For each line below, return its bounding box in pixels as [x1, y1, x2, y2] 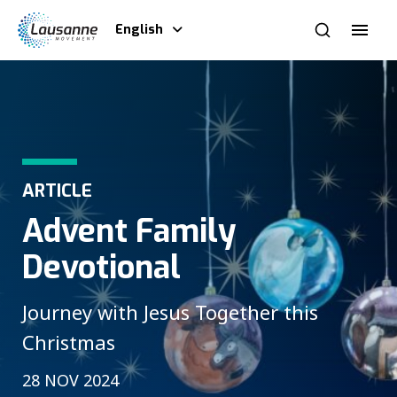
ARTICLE [22, 179, 92, 204]
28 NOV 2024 [22, 369, 119, 391]
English [115, 21, 163, 38]
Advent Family [22, 209, 236, 253]
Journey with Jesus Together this [22, 299, 318, 326]
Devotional [22, 245, 181, 289]
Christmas [22, 329, 115, 356]
